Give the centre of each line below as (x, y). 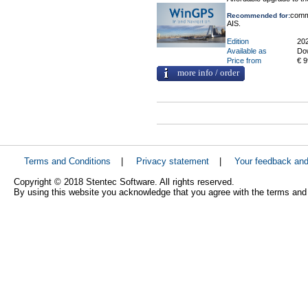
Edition (238, 41)
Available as (246, 51)
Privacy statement (173, 162)
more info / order (208, 73)
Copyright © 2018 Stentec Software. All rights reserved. (124, 182)
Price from (244, 60)
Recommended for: (258, 15)
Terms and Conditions (67, 162)
